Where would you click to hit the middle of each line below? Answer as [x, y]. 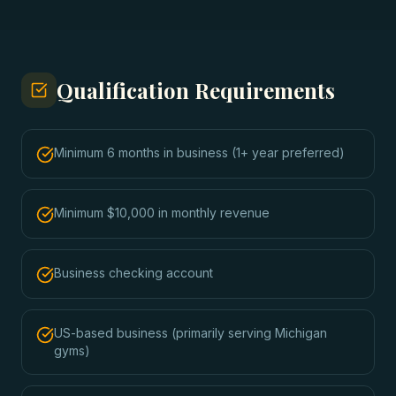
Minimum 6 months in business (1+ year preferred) [199, 152]
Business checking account [133, 273]
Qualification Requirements [196, 90]
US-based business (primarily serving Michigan [190, 333]
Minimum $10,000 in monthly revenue [162, 213]
